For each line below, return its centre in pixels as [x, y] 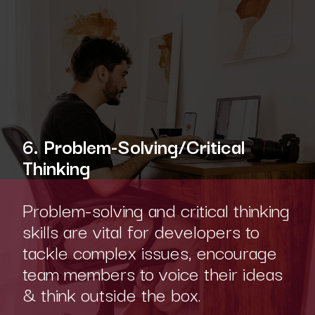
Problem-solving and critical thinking [156, 210]
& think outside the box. [111, 294]
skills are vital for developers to [141, 231]
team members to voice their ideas [152, 273]
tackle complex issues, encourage [149, 252]
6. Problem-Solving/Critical [133, 146]
